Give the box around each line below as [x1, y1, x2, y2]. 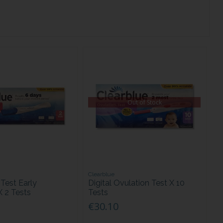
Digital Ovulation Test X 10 [88, 178, 185, 188]
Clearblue [88, 171, 115, 178]
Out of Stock [127, 98, 162, 107]
